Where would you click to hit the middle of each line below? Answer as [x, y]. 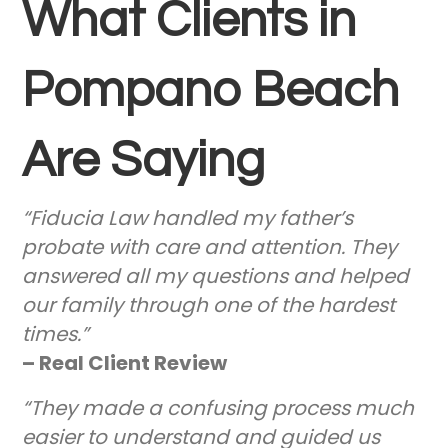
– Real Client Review [125, 363]
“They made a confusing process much [218, 408]
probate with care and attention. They [210, 247]
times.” [56, 334]
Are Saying [144, 161]
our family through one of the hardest [209, 305]
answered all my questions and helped [216, 276]
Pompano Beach [211, 91]
